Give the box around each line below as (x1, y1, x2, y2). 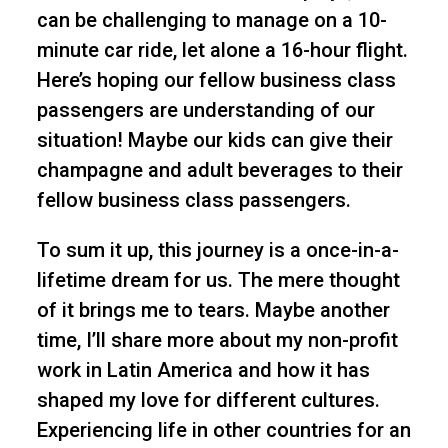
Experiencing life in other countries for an (36, 418, 411, 443)
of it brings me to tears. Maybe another (36, 298, 390, 323)
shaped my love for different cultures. (36, 388, 380, 413)
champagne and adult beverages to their (36, 158, 403, 183)
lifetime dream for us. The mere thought (36, 268, 400, 293)
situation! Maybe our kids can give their (36, 128, 393, 153)
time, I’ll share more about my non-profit (36, 328, 398, 353)
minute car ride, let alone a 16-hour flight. (36, 38, 408, 63)
